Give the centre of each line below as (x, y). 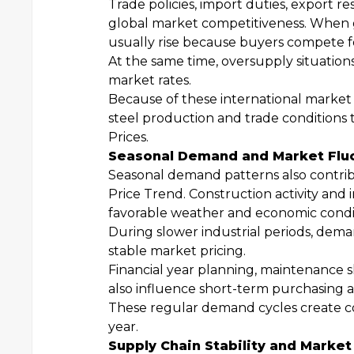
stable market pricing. (177, 251)
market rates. (150, 80)
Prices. (128, 137)
